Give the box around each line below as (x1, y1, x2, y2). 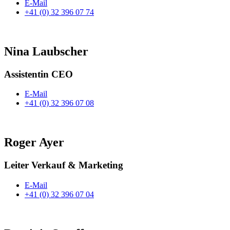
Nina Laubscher (4, 44, 88, 58)
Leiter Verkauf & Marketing (4, 160, 123, 171)
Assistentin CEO (4, 68, 73, 80)
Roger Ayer (4, 136, 64, 149)
